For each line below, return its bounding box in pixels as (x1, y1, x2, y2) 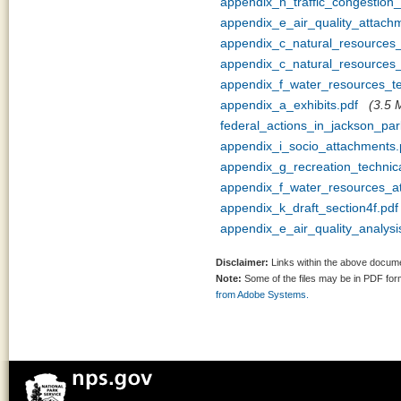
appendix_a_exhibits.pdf (220, 98, 358, 112)
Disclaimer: (216, 257, 269, 268)
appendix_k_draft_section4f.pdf (220, 200, 398, 215)
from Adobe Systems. (216, 289, 309, 300)
